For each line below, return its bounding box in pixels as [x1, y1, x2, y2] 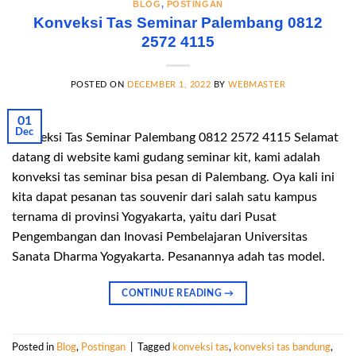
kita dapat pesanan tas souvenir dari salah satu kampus [12, 190, 317, 203]
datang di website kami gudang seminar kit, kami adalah [12, 150, 320, 164]
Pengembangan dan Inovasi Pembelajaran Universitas [12, 230, 308, 243]
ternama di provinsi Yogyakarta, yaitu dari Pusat [12, 210, 277, 223]
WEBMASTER [228, 79, 286, 89]
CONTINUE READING [122, 288, 225, 298]
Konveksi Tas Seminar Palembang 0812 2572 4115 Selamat [12, 130, 339, 144]
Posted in [12, 342, 56, 352]
